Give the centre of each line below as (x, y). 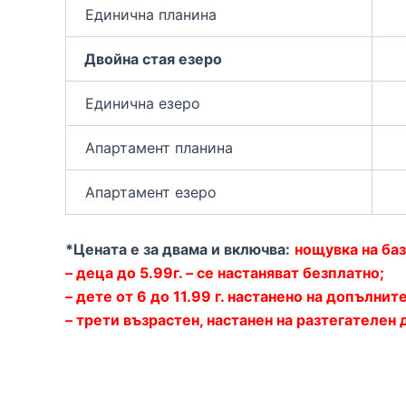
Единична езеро (140, 103)
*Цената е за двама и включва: (178, 250)
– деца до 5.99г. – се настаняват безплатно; (227, 273)
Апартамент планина (157, 147)
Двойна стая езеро (151, 58)
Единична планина (149, 14)
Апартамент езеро (149, 192)
